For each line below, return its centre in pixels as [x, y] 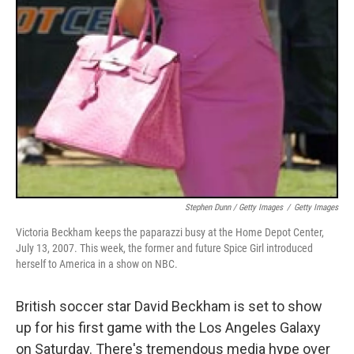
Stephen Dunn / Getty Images [234, 207]
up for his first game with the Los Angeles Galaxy [168, 327]
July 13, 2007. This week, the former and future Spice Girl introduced [164, 248]
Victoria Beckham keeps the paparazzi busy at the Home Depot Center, [170, 232]
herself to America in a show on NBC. [97, 264]
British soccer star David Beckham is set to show [169, 306]
